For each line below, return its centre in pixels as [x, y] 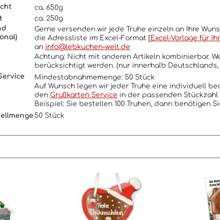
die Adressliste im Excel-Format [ [92, 38]
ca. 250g [49, 18]
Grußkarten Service [84, 95]
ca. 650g [49, 8]
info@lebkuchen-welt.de [88, 47]
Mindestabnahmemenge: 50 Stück [95, 77]
